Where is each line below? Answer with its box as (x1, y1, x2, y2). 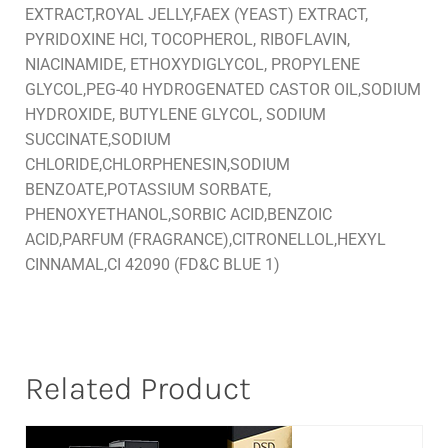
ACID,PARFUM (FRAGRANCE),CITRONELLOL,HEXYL (25, 230, 386, 250)
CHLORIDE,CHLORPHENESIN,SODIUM (25, 155, 290, 175)
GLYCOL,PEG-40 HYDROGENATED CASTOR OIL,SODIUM (25, 80, 421, 100)
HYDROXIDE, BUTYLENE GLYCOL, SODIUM (25, 105, 326, 125)
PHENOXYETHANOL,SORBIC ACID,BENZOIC (25, 205, 332, 225)
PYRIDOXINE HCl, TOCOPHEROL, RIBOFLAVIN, (25, 30, 350, 50)
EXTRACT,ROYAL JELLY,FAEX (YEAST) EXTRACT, (25, 5, 368, 25)
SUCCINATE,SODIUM (25, 130, 171, 150)
